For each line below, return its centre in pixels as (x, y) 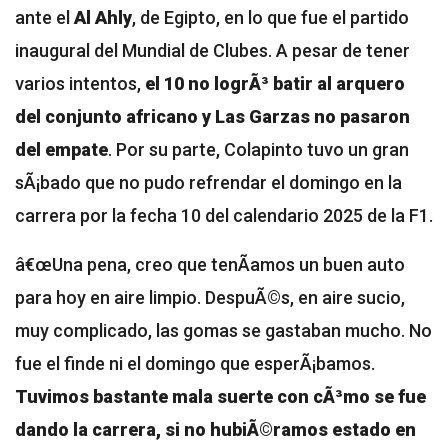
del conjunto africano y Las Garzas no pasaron (212, 117)
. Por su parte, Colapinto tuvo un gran (258, 150)
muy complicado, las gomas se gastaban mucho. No (223, 331)
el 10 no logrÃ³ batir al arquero (275, 84)
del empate (61, 150)
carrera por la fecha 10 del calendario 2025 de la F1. (224, 216)
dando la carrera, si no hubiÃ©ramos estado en (215, 430)
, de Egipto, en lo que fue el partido (270, 18)
